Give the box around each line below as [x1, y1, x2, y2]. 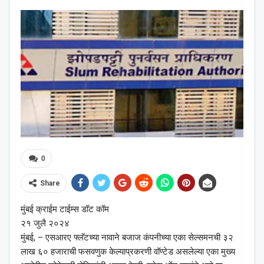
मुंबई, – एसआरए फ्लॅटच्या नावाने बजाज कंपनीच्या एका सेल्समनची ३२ [21, 232, 233, 243]
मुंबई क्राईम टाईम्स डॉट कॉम [21, 204, 109, 215]
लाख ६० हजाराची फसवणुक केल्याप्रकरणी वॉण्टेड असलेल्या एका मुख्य [21, 246, 235, 258]
